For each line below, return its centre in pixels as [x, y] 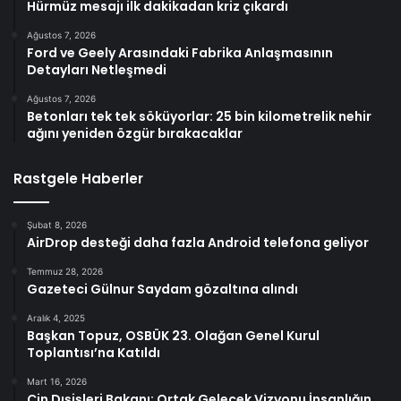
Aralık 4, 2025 [56, 317]
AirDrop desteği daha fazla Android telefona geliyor [198, 242]
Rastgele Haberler [78, 178]
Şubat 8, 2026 [57, 224]
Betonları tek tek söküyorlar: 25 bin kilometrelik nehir [199, 116]
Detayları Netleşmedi [97, 69]
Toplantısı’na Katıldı [94, 352]
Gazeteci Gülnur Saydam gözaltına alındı [162, 289]
